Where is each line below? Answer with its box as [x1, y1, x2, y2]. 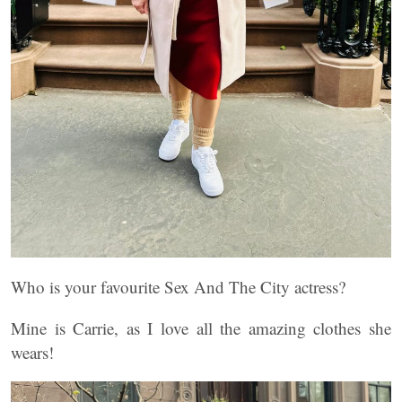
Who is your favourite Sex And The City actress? [11, 275, 345, 298]
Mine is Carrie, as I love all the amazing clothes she [11, 317, 391, 339]
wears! [11, 341, 54, 363]
